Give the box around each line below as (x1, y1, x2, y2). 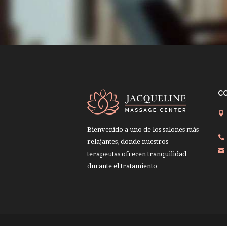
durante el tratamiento (87, 162, 157, 170)
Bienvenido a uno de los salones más (87, 125, 199, 133)
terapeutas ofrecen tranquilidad (87, 149, 186, 158)
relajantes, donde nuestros (87, 137, 168, 145)
